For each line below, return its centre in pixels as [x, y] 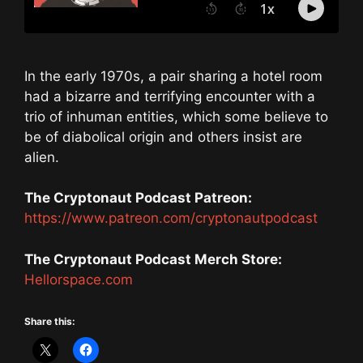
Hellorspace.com [79, 279]
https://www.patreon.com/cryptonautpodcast [171, 218]
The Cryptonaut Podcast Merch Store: [153, 259]
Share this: [50, 322]
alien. [42, 157]
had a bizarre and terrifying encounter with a [170, 96]
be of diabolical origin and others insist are [163, 137]
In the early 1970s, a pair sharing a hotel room [173, 76]
